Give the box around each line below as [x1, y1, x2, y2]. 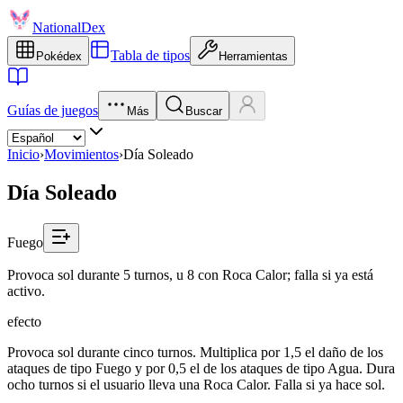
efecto [7, 313, 41, 329]
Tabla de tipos [111, 48, 190, 63]
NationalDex [32, 20, 105, 35]
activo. [7, 282, 45, 299]
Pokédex [36, 49, 82, 63]
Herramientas [219, 49, 288, 63]
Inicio [7, 147, 40, 162]
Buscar [185, 104, 222, 118]
